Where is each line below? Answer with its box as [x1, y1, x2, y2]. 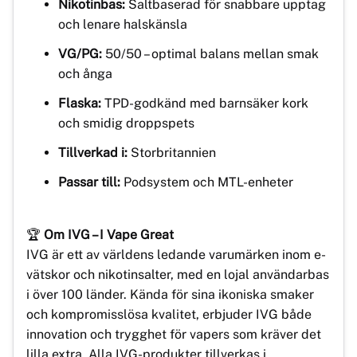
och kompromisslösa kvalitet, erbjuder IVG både [26, 306, 312, 322]
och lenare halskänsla [58, 16, 187, 32]
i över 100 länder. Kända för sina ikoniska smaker [26, 286, 314, 302]
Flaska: [58, 95, 101, 111]
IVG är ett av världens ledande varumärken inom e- [26, 246, 326, 262]
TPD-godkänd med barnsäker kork [101, 95, 308, 111]
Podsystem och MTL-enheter [120, 174, 293, 190]
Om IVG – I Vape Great [44, 226, 174, 242]
